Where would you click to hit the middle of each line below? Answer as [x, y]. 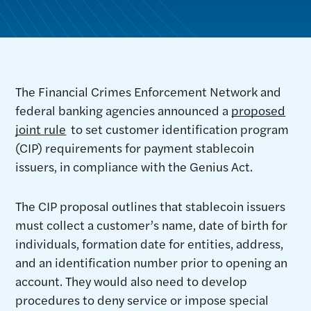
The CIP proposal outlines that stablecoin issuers [151, 206]
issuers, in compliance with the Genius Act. [134, 166]
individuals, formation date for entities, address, [150, 243]
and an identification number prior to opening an [152, 262]
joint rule [41, 129]
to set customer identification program [178, 129]
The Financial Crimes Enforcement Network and [149, 91]
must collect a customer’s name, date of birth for [152, 225]
